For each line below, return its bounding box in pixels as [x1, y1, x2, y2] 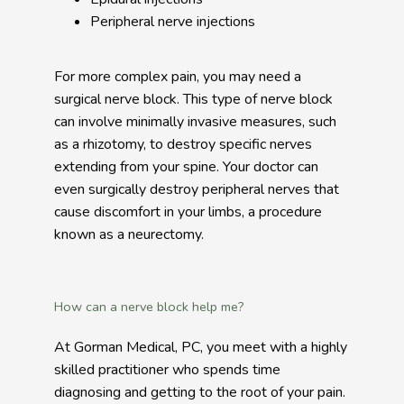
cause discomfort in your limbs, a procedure [54, 202, 322, 222]
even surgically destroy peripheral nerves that [54, 179, 339, 199]
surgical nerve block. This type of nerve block [54, 89, 333, 109]
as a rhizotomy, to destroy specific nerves [54, 134, 312, 154]
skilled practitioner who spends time [54, 360, 280, 380]
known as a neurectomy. [54, 225, 207, 244]
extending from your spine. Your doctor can [54, 157, 318, 177]
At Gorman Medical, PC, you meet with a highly [54, 337, 347, 357]
